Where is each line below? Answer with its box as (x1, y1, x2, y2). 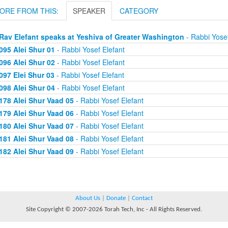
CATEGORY (120, 6, 158, 16)
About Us (75, 195, 100, 202)
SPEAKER (73, 6, 105, 16)
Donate (106, 195, 126, 202)
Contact (132, 195, 153, 202)
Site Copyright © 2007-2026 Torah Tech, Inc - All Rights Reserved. (26, 206, 202, 213)
